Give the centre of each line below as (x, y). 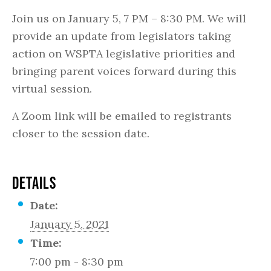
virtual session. (52, 89)
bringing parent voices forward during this (124, 71)
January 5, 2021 (70, 224)
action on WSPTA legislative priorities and (124, 54)
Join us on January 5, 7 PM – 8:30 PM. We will (129, 18)
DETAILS (34, 183)
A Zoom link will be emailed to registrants (122, 116)
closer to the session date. (81, 133)
